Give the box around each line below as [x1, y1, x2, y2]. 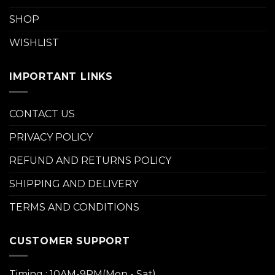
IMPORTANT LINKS [9, 70, 113, 82]
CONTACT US [9, 107, 75, 120]
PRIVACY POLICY [9, 131, 93, 143]
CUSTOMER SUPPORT [9, 234, 130, 247]
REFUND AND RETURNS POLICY [9, 154, 171, 166]
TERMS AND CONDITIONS [9, 201, 139, 213]
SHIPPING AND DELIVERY [9, 177, 138, 190]
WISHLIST [9, 36, 59, 48]
